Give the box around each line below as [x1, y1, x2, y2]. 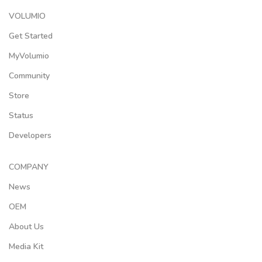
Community [9, 70, 50, 81]
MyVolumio [9, 50, 50, 61]
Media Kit [9, 240, 44, 252]
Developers [9, 129, 52, 141]
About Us [9, 220, 44, 232]
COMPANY [9, 161, 49, 173]
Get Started [9, 30, 53, 42]
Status [9, 109, 34, 121]
